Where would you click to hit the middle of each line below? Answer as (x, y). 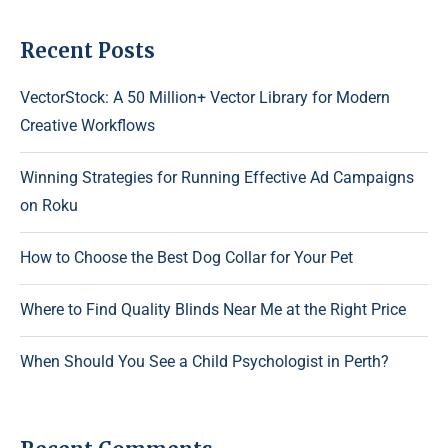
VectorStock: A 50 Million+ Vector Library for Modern (205, 97)
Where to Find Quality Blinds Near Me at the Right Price (213, 309)
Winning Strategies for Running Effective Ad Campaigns (217, 177)
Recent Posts (87, 50)
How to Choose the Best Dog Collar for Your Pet (186, 257)
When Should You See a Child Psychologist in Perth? (204, 361)
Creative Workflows (87, 125)
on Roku (49, 205)
